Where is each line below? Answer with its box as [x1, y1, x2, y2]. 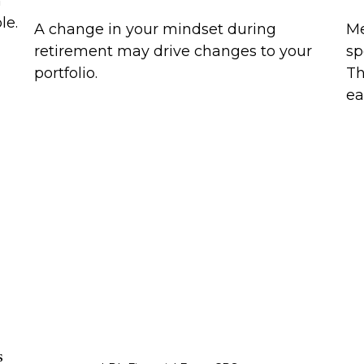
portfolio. [34, 63, 98, 82]
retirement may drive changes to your [34, 41, 313, 60]
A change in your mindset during [34, 19, 277, 38]
